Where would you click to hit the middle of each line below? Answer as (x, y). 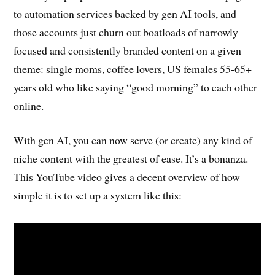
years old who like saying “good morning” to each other (136, 87)
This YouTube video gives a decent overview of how (127, 177)
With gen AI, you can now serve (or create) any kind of (133, 140)
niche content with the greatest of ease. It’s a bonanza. (131, 159)
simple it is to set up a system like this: (98, 196)
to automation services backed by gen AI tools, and (125, 13)
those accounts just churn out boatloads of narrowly (126, 32)
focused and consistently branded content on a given (128, 50)
